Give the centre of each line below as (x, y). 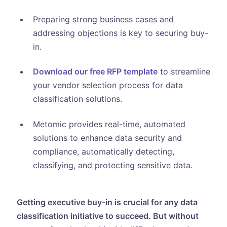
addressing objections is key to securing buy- (120, 33)
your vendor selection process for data (108, 85)
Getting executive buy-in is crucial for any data (107, 202)
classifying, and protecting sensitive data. (112, 165)
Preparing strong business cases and (103, 19)
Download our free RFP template (95, 72)
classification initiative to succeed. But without (107, 216)
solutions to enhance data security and (107, 138)
